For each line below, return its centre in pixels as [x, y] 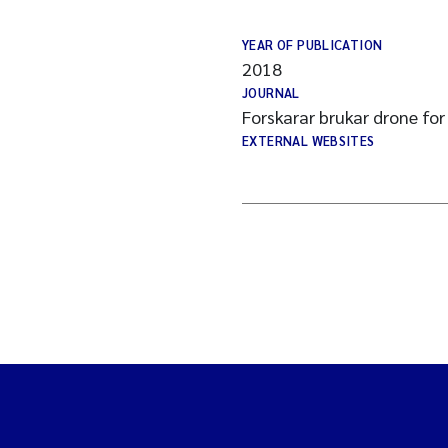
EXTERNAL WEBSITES [308, 140]
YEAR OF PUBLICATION [312, 44]
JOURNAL [271, 92]
